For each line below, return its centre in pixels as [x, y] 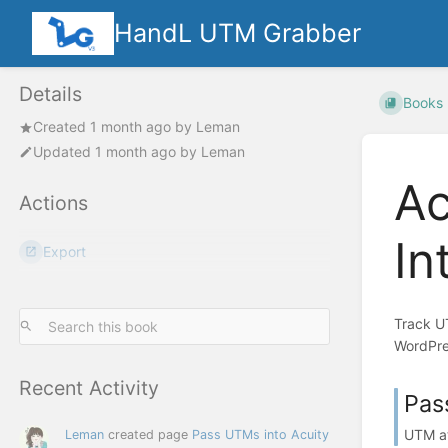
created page [148, 434]
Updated [64, 151]
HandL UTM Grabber [238, 33]
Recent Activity [89, 387]
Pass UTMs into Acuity [260, 434]
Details [50, 94]
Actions [53, 202]
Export [65, 252]
